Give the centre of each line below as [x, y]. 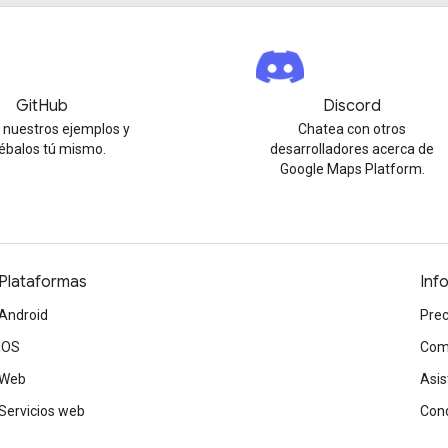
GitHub [41, 106]
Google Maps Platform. [352, 169]
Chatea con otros [352, 129]
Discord [352, 106]
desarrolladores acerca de [352, 149]
